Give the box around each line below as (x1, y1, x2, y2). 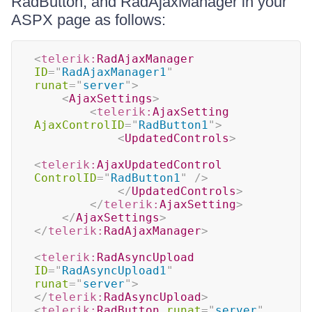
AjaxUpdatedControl (97, 158, 222, 171)
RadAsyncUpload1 (62, 264, 166, 277)
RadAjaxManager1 (62, 65, 166, 79)
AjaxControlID (34, 118, 125, 132)
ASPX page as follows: (11, 11, 166, 29)
